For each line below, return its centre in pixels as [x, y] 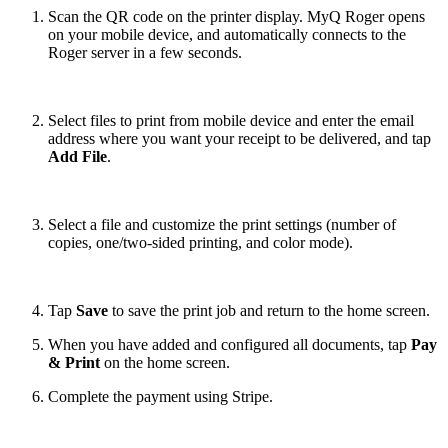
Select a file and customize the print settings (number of [222, 225]
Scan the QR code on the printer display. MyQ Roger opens [236, 17]
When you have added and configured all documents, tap [229, 345]
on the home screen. [165, 363]
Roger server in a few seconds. [145, 53]
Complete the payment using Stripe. [160, 397]
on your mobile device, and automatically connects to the [227, 35]
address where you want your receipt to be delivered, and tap [239, 139]
